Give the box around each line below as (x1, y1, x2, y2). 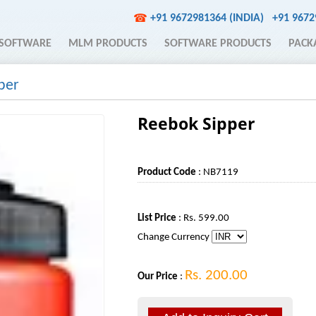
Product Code (138, 167, 197, 178)
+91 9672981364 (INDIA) (150, 13, 264, 24)
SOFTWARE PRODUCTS (164, 38, 272, 49)
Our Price (138, 272, 178, 282)
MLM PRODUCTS (68, 38, 147, 49)
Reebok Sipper (138, 113, 255, 135)
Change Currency (138, 232, 212, 243)
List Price (138, 213, 177, 224)
